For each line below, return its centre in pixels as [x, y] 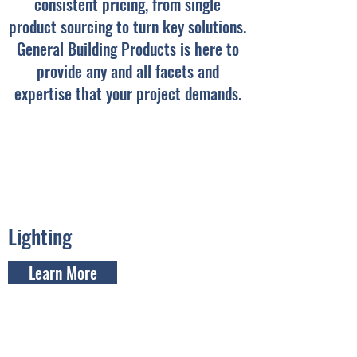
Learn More [63, 273]
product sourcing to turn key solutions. [127, 26]
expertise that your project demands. [127, 93]
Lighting [40, 236]
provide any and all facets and [127, 71]
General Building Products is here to [127, 49]
